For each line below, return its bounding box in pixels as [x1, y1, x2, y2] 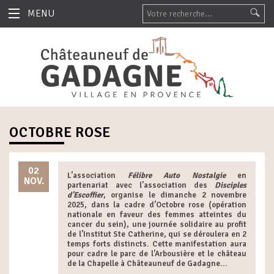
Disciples [215, 180, 246, 191]
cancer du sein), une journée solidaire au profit [67, 220, 246, 230]
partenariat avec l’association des [67, 180, 215, 191]
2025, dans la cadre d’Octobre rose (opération [67, 200, 246, 210]
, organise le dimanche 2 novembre [103, 190, 246, 201]
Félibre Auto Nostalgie [127, 171, 226, 181]
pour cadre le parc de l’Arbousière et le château [67, 249, 246, 259]
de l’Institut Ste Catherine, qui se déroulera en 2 [67, 229, 246, 240]
